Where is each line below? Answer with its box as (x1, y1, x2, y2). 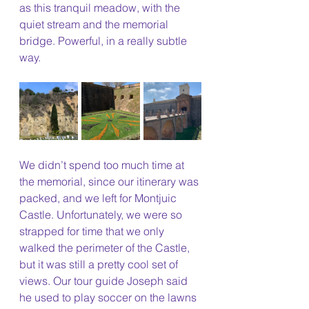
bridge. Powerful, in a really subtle (19, 34, 190, 48)
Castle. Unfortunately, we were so (19, 208, 185, 222)
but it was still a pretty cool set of (19, 257, 181, 272)
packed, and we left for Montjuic (19, 191, 179, 206)
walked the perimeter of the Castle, (19, 241, 192, 255)
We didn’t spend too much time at (19, 158, 187, 172)
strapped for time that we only (19, 224, 167, 239)
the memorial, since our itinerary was (19, 175, 201, 189)
